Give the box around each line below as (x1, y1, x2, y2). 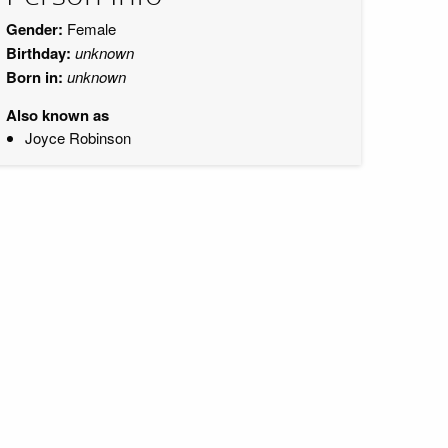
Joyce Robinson (24, 127, 131, 148)
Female (63, 18, 116, 39)
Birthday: (6, 42, 71, 64)
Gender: (6, 18, 63, 40)
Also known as (6, 104, 109, 126)
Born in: (6, 66, 63, 88)
